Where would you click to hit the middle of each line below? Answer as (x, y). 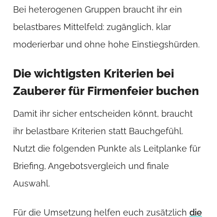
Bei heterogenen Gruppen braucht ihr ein (97, 9)
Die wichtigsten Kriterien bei (93, 73)
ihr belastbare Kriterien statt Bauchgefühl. (98, 131)
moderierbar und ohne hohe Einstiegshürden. (106, 44)
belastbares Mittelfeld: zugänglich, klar (92, 27)
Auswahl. (31, 183)
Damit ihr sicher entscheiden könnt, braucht (103, 113)
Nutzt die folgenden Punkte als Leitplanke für (107, 148)
